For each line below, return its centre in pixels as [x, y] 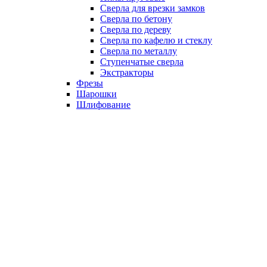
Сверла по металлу [139, 51]
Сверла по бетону [136, 19]
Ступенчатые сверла [142, 62]
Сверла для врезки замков [153, 8]
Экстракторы [127, 72]
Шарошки [97, 94]
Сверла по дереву [136, 30]
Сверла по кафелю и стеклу [156, 40]
